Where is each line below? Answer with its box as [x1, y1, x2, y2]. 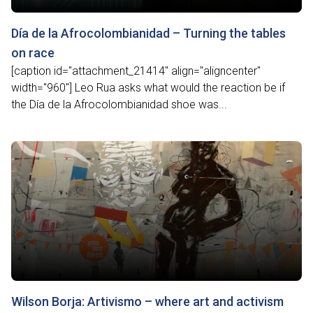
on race [11, 45, 54, 60]
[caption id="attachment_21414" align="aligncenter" [11, 64, 261, 78]
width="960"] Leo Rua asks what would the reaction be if [11, 81, 285, 94]
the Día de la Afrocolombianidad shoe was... [11, 98, 227, 111]
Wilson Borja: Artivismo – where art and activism [11, 294, 284, 309]
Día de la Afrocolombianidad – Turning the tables [11, 26, 286, 41]
